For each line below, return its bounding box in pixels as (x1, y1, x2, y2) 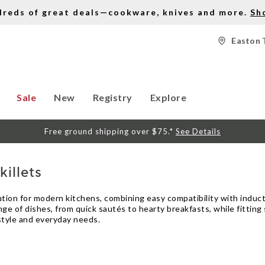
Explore (150, 92, 187, 103)
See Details (176, 127, 221, 136)
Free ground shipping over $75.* (44, 127, 176, 136)
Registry (92, 92, 132, 103)
